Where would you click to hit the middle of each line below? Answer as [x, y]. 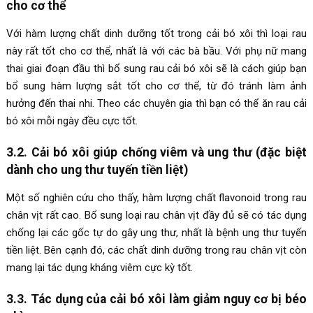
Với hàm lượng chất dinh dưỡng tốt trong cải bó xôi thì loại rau [156, 33]
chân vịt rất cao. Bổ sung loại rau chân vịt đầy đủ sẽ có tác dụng [156, 215]
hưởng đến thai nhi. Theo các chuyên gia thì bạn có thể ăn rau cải [156, 103]
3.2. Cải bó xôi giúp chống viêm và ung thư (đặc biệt [156, 152]
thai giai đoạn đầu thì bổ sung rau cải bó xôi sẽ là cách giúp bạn [156, 68]
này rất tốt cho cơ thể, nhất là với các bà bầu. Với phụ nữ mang [156, 51]
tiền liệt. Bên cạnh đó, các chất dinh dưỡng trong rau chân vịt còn [156, 250]
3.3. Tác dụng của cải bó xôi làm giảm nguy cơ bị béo [156, 299]
